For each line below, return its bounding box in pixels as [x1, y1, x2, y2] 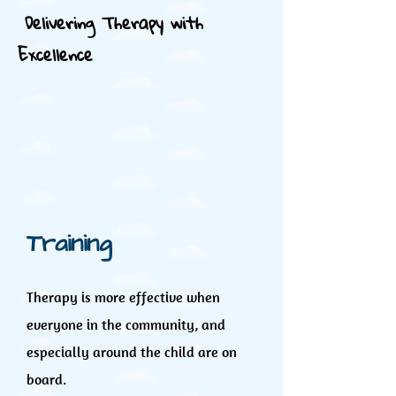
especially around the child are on [27, 343, 237, 361]
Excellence [18, 38, 93, 71]
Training [27, 226, 111, 261]
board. [27, 370, 66, 388]
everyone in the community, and [27, 316, 225, 333]
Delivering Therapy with [18, 6, 203, 39]
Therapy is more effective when [27, 288, 220, 306]
